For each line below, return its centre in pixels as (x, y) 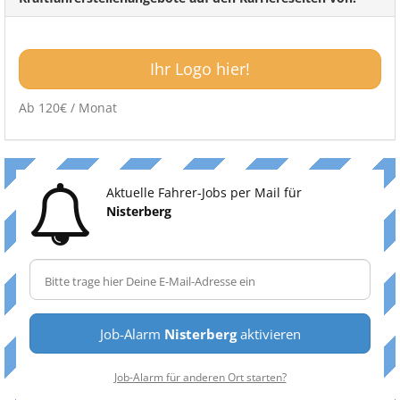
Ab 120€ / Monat (68, 108)
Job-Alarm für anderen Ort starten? (200, 377)
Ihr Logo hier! (200, 69)
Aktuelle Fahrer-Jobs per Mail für (204, 192)
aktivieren (268, 334)
